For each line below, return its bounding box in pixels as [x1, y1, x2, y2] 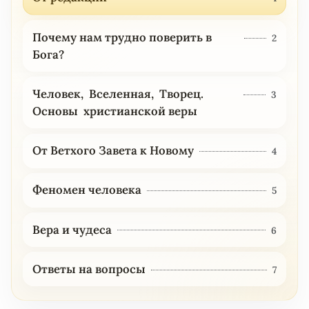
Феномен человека [32, 182, 141, 198]
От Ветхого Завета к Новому [32, 143, 194, 159]
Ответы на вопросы [32, 261, 146, 277]
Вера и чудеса [32, 221, 112, 237]
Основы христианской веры [32, 103, 197, 119]
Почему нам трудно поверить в [32, 29, 212, 45]
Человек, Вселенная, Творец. [32, 86, 203, 101]
